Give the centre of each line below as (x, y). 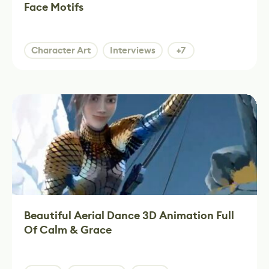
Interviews (133, 50)
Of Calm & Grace (68, 230)
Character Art (61, 50)
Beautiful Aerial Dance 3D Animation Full (129, 216)
